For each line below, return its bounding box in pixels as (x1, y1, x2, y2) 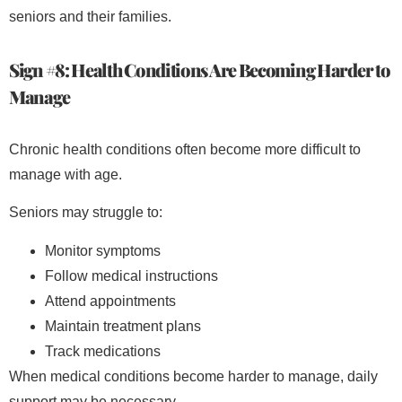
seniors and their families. (9, 8, 171, 24)
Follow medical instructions (45, 267, 218, 284)
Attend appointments (45, 293, 176, 309)
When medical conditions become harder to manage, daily (9, 368, 378, 384)
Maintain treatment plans (45, 318, 201, 334)
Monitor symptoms (45, 242, 161, 258)
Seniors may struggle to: (9, 205, 162, 221)
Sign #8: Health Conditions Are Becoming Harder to (9, 57, 390, 82)
